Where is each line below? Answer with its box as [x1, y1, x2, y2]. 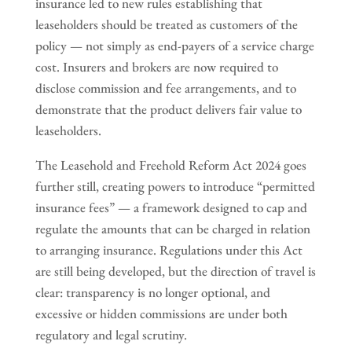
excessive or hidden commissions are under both [35, 304, 288, 322]
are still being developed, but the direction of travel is [35, 262, 316, 280]
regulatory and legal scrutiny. [35, 325, 187, 343]
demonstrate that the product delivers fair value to [35, 100, 302, 118]
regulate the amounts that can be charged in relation [35, 219, 310, 237]
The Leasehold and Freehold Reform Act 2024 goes [35, 156, 306, 174]
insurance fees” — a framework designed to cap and [35, 198, 307, 216]
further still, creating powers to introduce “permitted [35, 177, 315, 195]
